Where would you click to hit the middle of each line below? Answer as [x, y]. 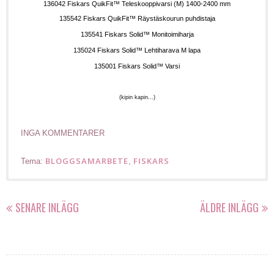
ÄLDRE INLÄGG [229, 207]
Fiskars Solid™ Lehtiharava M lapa [149, 50]
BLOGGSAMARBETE [87, 161]
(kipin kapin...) [137, 97]
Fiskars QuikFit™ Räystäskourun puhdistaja [149, 18]
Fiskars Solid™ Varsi [149, 66]
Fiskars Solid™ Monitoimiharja [149, 34]
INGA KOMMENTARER [63, 133]
